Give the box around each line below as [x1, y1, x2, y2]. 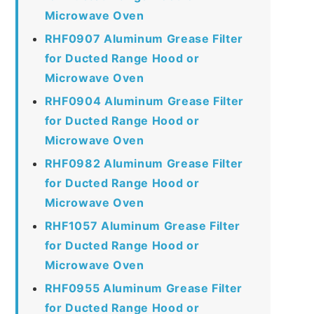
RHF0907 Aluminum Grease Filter [44, 31, 243, 46]
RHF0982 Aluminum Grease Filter [44, 156, 243, 170]
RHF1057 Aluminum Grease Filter [44, 218, 240, 233]
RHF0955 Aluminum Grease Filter [44, 280, 243, 295]
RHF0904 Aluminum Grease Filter [44, 93, 244, 108]
